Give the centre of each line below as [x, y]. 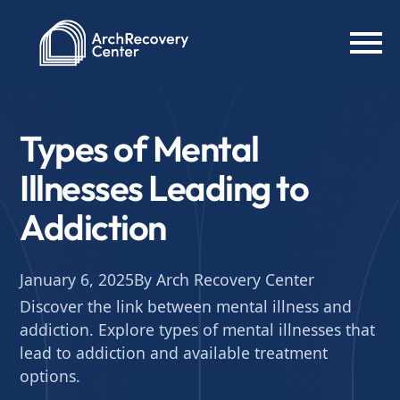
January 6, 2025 [77, 279]
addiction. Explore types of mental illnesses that [198, 329]
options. [50, 376]
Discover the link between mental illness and [186, 306]
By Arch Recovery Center [225, 279]
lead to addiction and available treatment [174, 353]
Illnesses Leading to [164, 187]
